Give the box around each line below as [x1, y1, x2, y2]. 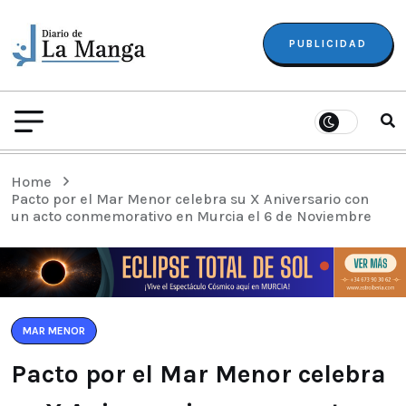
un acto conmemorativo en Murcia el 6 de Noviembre [11, 207, 372, 225]
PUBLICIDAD [289, 36, 367, 50]
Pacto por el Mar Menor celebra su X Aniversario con [11, 189, 369, 208]
